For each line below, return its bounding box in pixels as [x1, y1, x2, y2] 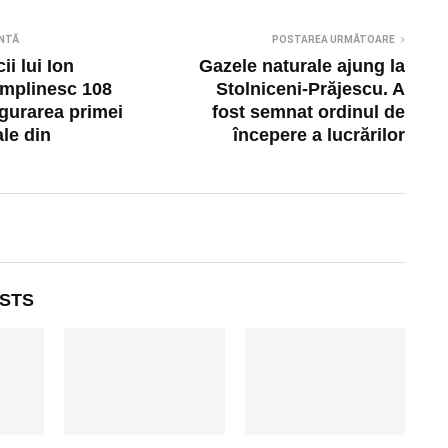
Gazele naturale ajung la [199, 55, 406, 76]
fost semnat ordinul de [212, 101, 406, 122]
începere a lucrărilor [233, 124, 406, 145]
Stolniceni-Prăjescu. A [216, 78, 406, 99]
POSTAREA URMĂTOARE [272, 33, 396, 45]
